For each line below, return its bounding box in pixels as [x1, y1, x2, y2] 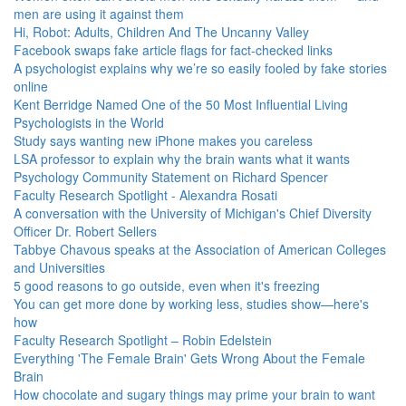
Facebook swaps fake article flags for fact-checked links [14, 41, 333, 59]
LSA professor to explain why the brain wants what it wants [14, 150, 350, 168]
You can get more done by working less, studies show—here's [14, 295, 369, 313]
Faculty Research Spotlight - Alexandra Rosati [14, 186, 277, 204]
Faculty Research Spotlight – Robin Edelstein [14, 331, 272, 349]
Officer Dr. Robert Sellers [14, 222, 157, 240]
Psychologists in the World [14, 113, 164, 131]
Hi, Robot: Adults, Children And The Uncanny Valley [14, 23, 309, 41]
